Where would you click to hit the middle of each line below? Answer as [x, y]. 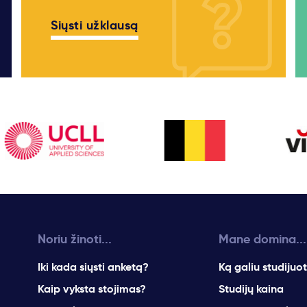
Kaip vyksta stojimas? [92, 289]
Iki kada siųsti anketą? [94, 267]
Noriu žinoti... [75, 239]
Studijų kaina [251, 289]
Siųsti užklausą [95, 25]
